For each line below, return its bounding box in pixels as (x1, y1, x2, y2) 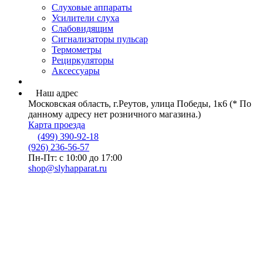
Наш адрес (36, 87, 78, 98)
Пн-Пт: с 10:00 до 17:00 (28, 152, 122, 163)
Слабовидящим (52, 23, 113, 33)
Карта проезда (28, 119, 85, 130)
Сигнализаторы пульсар (52, 33, 148, 44)
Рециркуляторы (52, 55, 114, 65)
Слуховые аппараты (52, 2, 132, 12)
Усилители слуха (52, 12, 119, 23)
